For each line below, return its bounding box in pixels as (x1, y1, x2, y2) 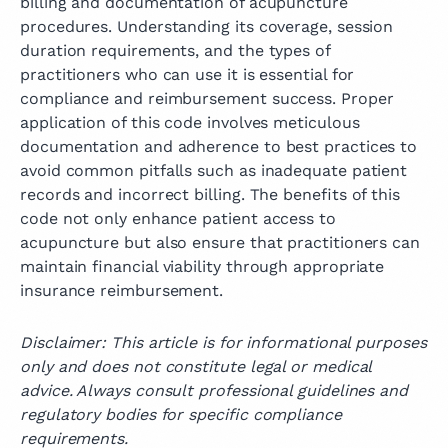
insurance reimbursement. (20, 281, 224, 301)
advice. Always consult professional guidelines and (20, 381, 409, 401)
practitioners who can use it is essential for (20, 65, 355, 85)
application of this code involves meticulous (20, 113, 360, 133)
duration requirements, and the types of (20, 41, 330, 61)
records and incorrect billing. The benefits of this (20, 185, 401, 205)
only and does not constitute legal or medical (20, 357, 372, 377)
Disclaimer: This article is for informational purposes (20, 333, 427, 353)
